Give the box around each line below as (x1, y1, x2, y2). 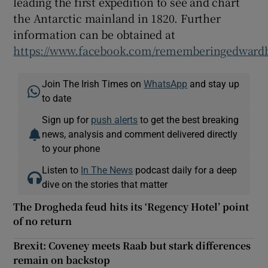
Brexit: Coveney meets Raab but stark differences (13, 239, 251, 253)
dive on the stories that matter (42, 179, 168, 190)
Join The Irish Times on (42, 79, 144, 89)
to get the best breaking (138, 115, 239, 125)
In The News (81, 165, 133, 175)
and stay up (187, 79, 240, 89)
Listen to (42, 165, 81, 175)
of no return (13, 214, 72, 229)
